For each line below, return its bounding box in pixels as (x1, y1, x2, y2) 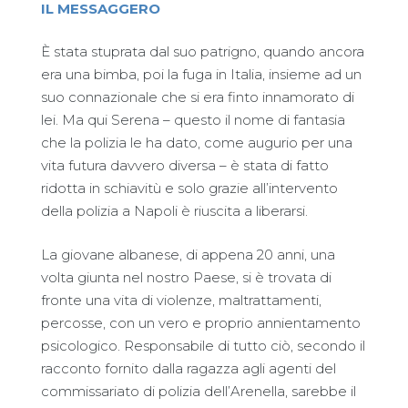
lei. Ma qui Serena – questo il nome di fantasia (41, 111, 345, 128)
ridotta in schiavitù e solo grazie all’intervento (41, 179, 338, 197)
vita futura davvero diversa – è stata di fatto (41, 157, 329, 174)
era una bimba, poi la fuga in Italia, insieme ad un (41, 66, 362, 83)
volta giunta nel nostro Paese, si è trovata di (41, 268, 331, 286)
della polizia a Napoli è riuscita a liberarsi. (41, 202, 308, 219)
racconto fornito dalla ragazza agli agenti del (41, 359, 336, 377)
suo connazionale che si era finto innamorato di (41, 88, 354, 106)
